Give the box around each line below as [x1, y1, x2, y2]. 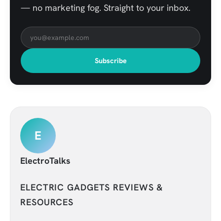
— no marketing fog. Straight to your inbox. [21, 1, 190, 13]
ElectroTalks [20, 155, 71, 167]
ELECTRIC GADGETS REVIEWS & [20, 181, 164, 193]
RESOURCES [20, 196, 74, 208]
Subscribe [94, 56, 127, 66]
